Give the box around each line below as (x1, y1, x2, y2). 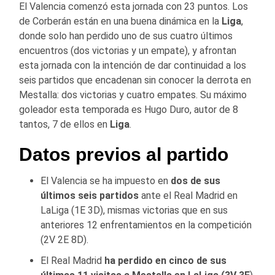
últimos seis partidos (41, 189, 139, 201)
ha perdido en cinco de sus (104, 254, 227, 266)
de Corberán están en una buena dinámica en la (19, 15, 222, 27)
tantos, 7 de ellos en (19, 118, 110, 130)
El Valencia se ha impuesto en (41, 174, 171, 187)
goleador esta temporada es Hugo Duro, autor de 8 (19, 103, 238, 115)
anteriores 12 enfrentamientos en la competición (41, 219, 252, 231)
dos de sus (171, 174, 220, 187)
